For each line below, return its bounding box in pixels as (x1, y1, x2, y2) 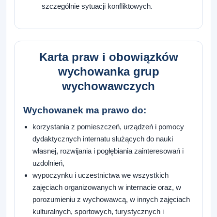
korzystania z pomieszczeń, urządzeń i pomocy (32, 123, 185, 131)
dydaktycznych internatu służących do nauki (32, 135, 173, 143)
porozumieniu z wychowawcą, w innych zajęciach (32, 195, 190, 204)
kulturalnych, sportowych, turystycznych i (32, 207, 164, 216)
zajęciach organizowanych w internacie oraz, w (32, 183, 182, 192)
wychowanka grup (58, 65, 159, 78)
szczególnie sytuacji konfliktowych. (42, 2, 153, 11)
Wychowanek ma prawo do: (23, 105, 146, 115)
